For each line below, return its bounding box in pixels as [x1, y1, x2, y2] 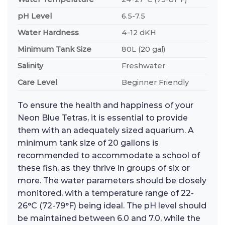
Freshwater [122, 61, 166, 71]
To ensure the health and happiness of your [18, 100, 193, 110]
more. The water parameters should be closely [18, 176, 206, 186]
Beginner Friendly [122, 78, 189, 87]
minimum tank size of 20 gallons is [18, 138, 159, 148]
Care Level [18, 78, 57, 87]
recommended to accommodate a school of [18, 151, 200, 161]
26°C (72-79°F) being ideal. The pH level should [18, 201, 206, 211]
